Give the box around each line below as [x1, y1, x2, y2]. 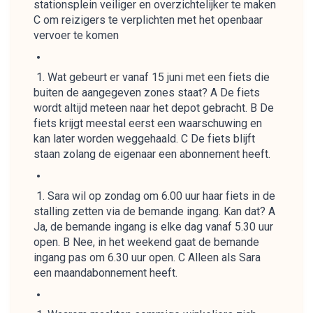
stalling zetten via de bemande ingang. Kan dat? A [34, 205, 275, 218]
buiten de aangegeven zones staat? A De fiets [34, 86, 260, 99]
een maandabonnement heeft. [34, 266, 177, 279]
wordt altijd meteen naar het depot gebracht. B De [34, 101, 274, 115]
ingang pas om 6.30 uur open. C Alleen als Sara [34, 251, 261, 264]
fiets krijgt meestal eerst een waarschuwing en [34, 117, 262, 130]
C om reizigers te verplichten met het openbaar [34, 13, 263, 27]
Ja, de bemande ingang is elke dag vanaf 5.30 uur [34, 220, 273, 233]
